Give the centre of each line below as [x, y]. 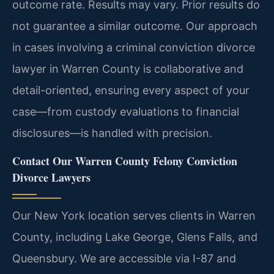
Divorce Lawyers [51, 177]
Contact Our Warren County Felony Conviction [125, 161]
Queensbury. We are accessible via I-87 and [124, 258]
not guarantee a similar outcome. [98, 26]
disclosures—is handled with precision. [112, 133]
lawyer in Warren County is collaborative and [128, 69]
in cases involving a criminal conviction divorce [134, 48]
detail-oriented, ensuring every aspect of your [131, 91]
